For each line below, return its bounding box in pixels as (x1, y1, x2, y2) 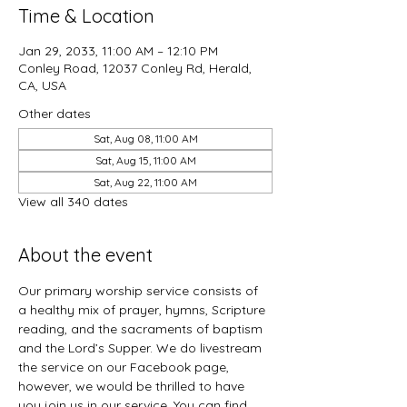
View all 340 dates (18, 194, 128, 210)
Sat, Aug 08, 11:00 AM (93, 132, 198, 145)
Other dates (18, 105, 91, 122)
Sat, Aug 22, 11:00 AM (94, 175, 197, 189)
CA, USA (18, 77, 66, 94)
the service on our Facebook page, (18, 359, 233, 375)
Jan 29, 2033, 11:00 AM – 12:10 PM (18, 43, 218, 59)
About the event (18, 243, 153, 266)
